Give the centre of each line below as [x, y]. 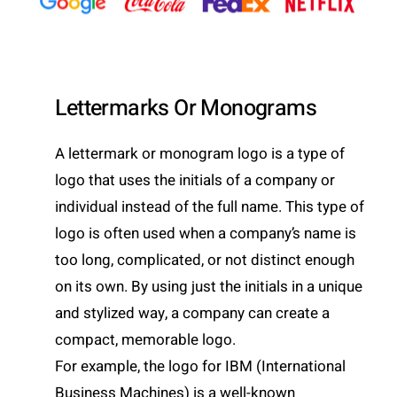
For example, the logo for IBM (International [201, 367]
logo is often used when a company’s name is [206, 234]
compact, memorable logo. [148, 340]
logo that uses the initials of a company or [195, 181]
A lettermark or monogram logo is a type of [200, 154]
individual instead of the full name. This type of [210, 207]
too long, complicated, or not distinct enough [205, 261]
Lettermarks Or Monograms [186, 109]
